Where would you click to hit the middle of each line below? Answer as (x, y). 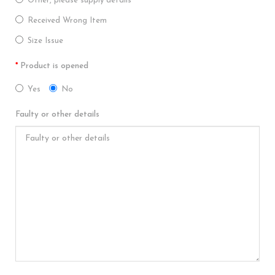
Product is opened (54, 66)
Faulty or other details (57, 115)
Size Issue (45, 41)
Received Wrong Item (67, 21)
